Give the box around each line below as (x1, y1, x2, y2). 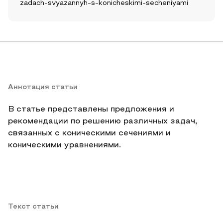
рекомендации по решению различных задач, (8, 118, 197, 125)
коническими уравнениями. (8, 142, 121, 149)
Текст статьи (8, 204, 59, 210)
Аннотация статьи (8, 84, 78, 91)
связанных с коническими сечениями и (8, 130, 171, 137)
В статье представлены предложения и (8, 106, 174, 113)
